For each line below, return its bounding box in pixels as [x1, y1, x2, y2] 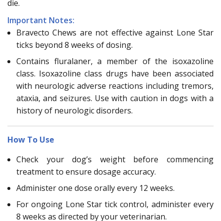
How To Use [7, 134, 54, 145]
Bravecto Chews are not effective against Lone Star [16, 27, 214, 38]
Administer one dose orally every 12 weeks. [16, 182, 175, 193]
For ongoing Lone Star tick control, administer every [16, 198, 214, 210]
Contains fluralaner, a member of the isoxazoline [16, 55, 214, 67]
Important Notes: [7, 14, 74, 26]
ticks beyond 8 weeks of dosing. [16, 39, 133, 50]
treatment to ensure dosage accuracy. [16, 166, 156, 177]
